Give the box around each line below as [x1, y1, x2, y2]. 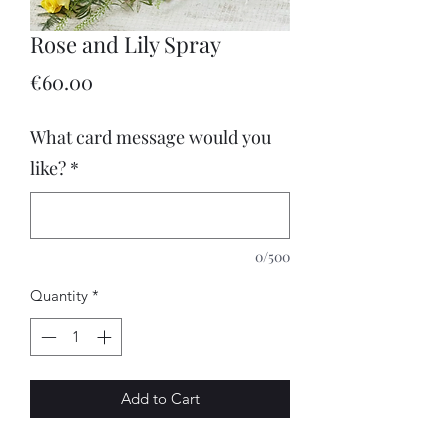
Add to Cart [120, 389, 200, 409]
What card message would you [30, 124, 271, 149]
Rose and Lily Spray [30, 28, 221, 59]
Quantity [30, 285, 88, 305]
